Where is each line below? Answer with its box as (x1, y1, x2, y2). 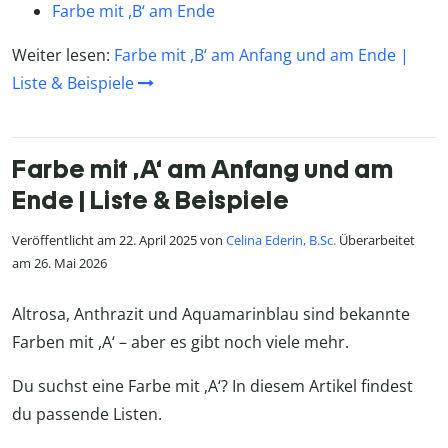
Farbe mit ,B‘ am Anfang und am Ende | (114, 43, 409, 66)
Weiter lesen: (12, 43, 114, 66)
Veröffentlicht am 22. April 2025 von (12, 230, 226, 249)
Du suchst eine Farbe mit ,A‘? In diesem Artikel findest (12, 375, 413, 398)
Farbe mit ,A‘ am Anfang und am (12, 153, 393, 184)
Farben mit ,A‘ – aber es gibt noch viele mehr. (12, 331, 349, 354)
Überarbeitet (336, 230, 415, 249)
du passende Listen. (12, 403, 162, 426)
